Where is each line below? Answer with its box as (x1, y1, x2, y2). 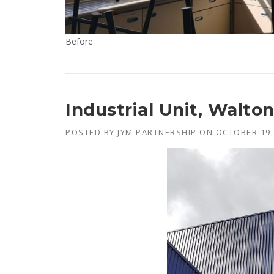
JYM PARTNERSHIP (117, 126, 197, 138)
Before (65, 35, 93, 47)
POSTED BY (65, 126, 117, 138)
